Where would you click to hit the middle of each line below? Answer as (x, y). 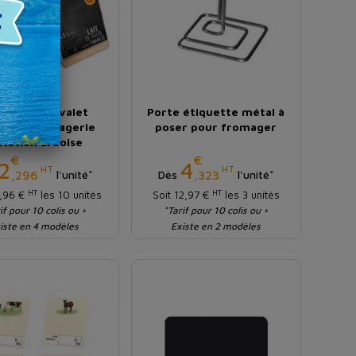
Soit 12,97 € (182, 195)
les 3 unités (250, 195)
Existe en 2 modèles (216, 226)
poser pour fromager (216, 127)
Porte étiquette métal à (216, 112)
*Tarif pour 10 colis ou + (216, 211)
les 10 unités (69, 195)
